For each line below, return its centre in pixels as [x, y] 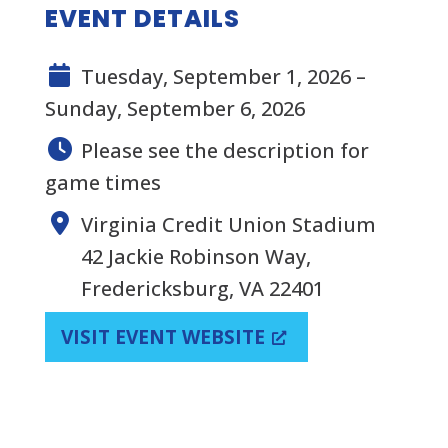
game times [102, 182]
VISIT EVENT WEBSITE [162, 336]
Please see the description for [224, 150]
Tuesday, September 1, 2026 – [223, 76]
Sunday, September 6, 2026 [174, 108]
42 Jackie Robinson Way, [195, 256]
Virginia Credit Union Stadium [228, 224]
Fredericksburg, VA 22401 [202, 288]
